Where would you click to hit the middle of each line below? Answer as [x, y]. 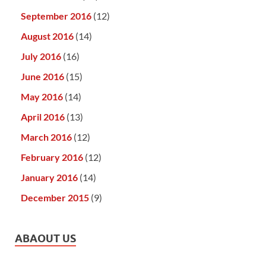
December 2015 [55, 198]
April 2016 [43, 117]
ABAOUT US [45, 239]
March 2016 [46, 137]
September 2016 [56, 16]
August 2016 [47, 36]
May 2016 [42, 97]
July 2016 [41, 56]
